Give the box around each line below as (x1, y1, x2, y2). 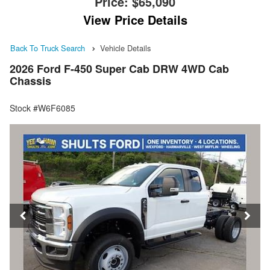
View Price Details (83, 11, 187, 28)
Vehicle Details (100, 42, 151, 54)
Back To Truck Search (10, 42, 85, 54)
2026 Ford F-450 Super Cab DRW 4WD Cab (10, 61, 229, 77)
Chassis (10, 73, 51, 89)
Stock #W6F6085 (10, 102, 75, 115)
